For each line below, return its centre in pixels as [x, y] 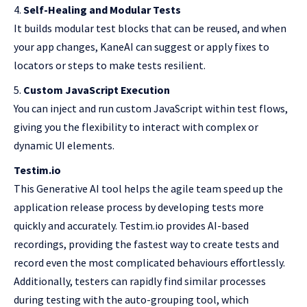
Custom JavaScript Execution [97, 90]
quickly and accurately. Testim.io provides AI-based [131, 226]
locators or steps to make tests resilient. [110, 65]
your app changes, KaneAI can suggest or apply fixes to [142, 47]
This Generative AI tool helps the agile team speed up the [148, 189]
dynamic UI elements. [64, 146]
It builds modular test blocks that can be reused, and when [150, 28]
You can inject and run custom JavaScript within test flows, [151, 109]
